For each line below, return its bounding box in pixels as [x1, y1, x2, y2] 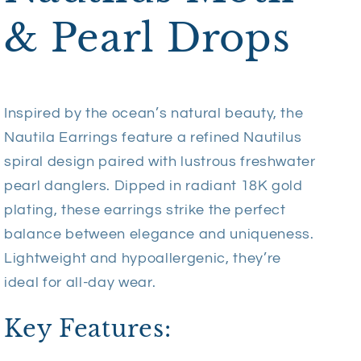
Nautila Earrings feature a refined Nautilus [4, 131, 302, 146]
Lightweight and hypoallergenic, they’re [4, 251, 281, 267]
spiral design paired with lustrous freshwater [4, 155, 316, 170]
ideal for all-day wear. [4, 276, 156, 291]
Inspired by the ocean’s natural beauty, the [4, 106, 304, 122]
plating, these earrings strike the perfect [4, 203, 286, 218]
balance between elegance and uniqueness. [4, 227, 314, 243]
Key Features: [4, 314, 172, 344]
